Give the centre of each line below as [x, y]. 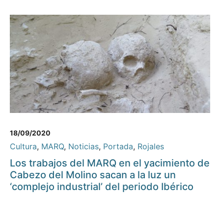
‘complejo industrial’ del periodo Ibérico [102, 187]
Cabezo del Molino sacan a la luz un [93, 175]
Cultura [23, 147]
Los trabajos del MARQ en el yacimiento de [110, 163]
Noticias [83, 147]
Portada [118, 147]
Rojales [151, 147]
